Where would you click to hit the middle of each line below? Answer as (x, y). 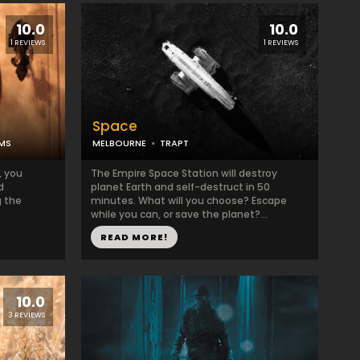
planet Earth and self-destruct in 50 (180, 187)
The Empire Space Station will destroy (184, 173)
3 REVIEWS (27, 315)
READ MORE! (134, 237)
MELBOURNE (119, 143)
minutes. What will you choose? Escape (189, 200)
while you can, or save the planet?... (179, 214)
